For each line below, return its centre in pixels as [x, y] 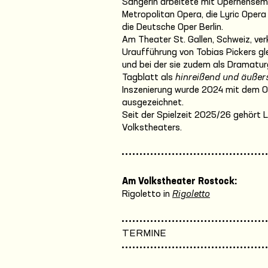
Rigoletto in [146, 194]
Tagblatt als [149, 77]
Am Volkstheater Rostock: [179, 182]
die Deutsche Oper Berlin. [173, 27]
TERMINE [144, 234]
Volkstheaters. [152, 128]
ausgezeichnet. [153, 103]
